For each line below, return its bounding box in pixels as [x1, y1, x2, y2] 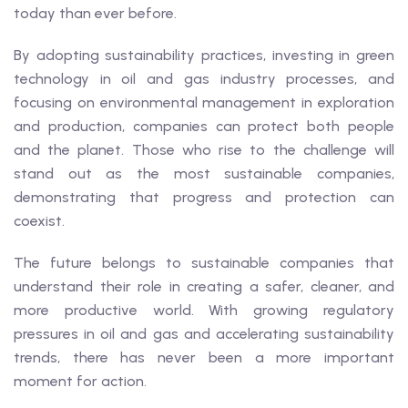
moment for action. [14, 372, 147, 390]
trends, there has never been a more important [14, 349, 394, 366]
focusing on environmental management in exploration [14, 94, 394, 111]
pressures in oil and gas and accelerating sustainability [14, 325, 394, 342]
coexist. [14, 212, 65, 229]
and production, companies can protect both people [14, 117, 394, 135]
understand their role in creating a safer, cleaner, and [14, 278, 394, 295]
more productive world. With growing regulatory [14, 301, 394, 319]
